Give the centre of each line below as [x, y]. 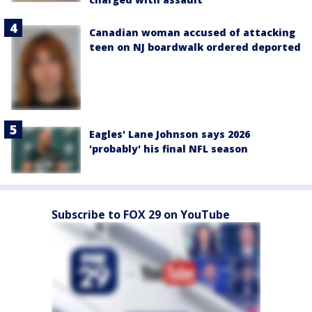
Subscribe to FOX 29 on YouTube [141, 215]
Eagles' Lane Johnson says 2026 [170, 134]
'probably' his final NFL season [169, 149]
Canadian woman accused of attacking [192, 32]
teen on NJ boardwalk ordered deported [195, 47]
